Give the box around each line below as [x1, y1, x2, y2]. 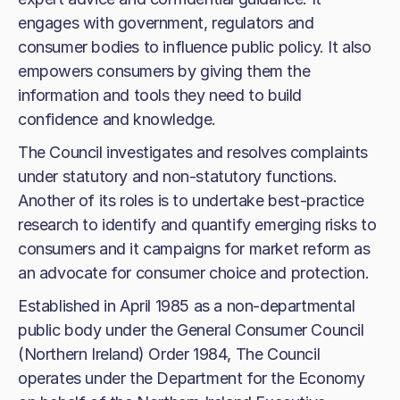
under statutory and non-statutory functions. [18, 166, 337, 186]
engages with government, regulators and [18, 12, 314, 32]
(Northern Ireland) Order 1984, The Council [18, 344, 321, 363]
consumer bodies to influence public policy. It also [18, 37, 371, 56]
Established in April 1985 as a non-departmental [18, 296, 355, 315]
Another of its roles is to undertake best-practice [18, 190, 365, 210]
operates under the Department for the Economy [18, 368, 366, 387]
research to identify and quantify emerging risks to [18, 214, 377, 234]
